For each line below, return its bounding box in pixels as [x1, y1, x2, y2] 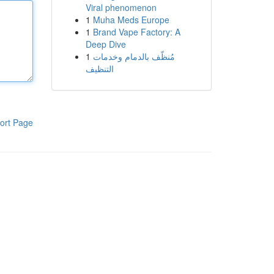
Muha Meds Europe [92, 13, 169, 26]
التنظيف [85, 62, 114, 75]
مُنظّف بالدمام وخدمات [92, 50, 175, 62]
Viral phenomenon [85, 1, 157, 13]
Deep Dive [85, 38, 126, 50]
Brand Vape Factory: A [92, 26, 180, 38]
